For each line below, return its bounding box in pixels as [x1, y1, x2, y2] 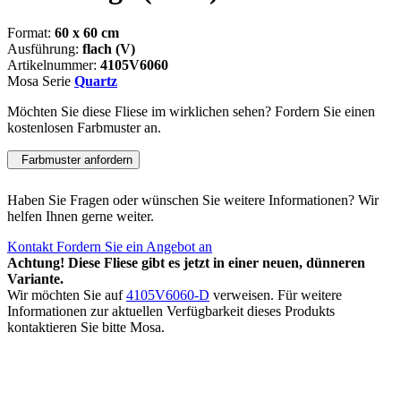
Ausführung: [7, 40, 82, 56]
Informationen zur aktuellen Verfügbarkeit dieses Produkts [7, 303, 335, 319]
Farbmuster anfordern [14, 152, 132, 166]
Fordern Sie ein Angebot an [56, 238, 212, 254]
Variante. [7, 270, 64, 286]
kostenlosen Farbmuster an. [7, 119, 161, 135]
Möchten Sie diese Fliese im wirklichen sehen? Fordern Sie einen [7, 103, 375, 119]
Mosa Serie [7, 73, 74, 89]
